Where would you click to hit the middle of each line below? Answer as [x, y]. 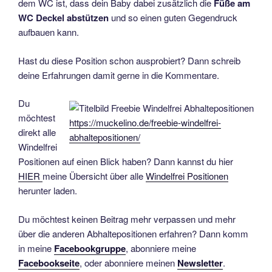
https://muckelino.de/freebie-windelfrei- [145, 122]
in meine [36, 248]
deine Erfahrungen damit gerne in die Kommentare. [119, 75]
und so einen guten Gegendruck [173, 18]
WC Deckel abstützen [63, 18]
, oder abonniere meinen [128, 262]
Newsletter [200, 263]
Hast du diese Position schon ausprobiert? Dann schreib [129, 60]
